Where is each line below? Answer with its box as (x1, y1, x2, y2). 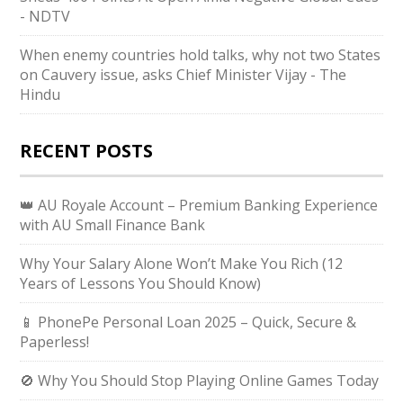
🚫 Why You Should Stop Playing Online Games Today (20, 371, 380, 391)
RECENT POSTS (20, 139, 154, 164)
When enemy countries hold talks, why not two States (20, 45, 381, 66)
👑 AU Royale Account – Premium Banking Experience (20, 195, 379, 216)
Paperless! (20, 332, 90, 353)
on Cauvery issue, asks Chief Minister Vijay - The (20, 65, 347, 85)
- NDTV (20, 6, 71, 27)
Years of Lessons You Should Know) (20, 273, 262, 294)
